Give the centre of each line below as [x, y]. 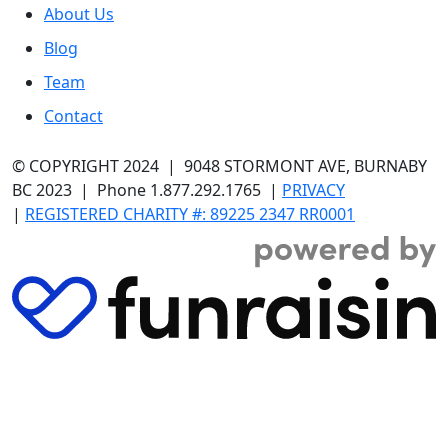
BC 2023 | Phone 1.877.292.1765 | [147, 190]
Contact [73, 116]
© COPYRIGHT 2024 [85, 166]
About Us [79, 14]
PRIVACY [313, 190]
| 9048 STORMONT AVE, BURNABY [293, 166]
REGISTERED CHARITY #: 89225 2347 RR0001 [190, 214]
